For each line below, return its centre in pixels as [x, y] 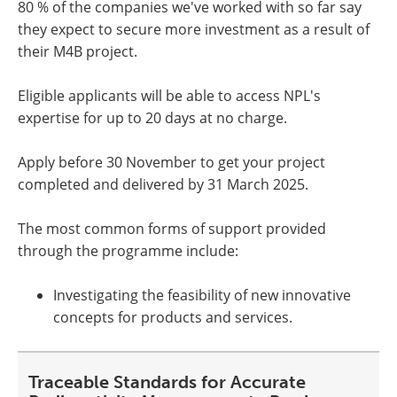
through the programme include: [130, 251]
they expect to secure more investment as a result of [194, 29]
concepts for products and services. [175, 317]
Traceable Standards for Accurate [167, 382]
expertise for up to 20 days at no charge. [156, 118]
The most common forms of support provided [172, 229]
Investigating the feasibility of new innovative [202, 295]
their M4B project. [81, 51]
